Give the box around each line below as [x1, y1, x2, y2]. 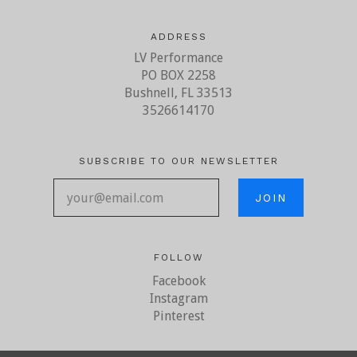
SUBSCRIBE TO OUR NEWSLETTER [78, 155, 279, 167]
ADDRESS [150, 31, 207, 42]
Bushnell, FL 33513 [124, 85, 233, 100]
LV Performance [134, 50, 223, 65]
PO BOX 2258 [141, 68, 216, 83]
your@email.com [177, 178, 282, 194]
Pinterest [152, 308, 205, 324]
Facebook [151, 273, 206, 288]
